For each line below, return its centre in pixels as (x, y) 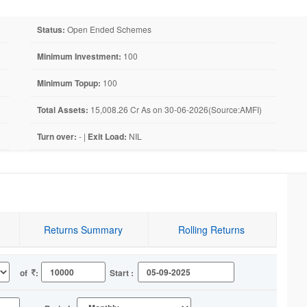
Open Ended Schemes (108, 29)
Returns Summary (83, 230)
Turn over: (57, 136)
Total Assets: (63, 110)
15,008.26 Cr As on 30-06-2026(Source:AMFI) (175, 109)
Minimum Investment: (79, 56)
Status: (51, 29)
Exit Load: (107, 136)
